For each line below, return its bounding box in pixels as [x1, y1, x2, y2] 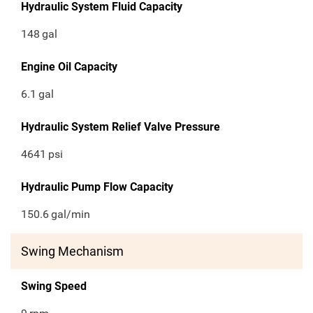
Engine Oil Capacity [21, 60, 117, 74]
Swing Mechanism [21, 244, 124, 259]
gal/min [51, 208, 91, 221]
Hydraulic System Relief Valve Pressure [21, 120, 220, 134]
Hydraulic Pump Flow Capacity [21, 180, 173, 194]
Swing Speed [21, 279, 87, 293]
